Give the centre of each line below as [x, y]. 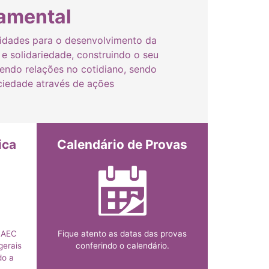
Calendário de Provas [122, 144]
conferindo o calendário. [122, 245]
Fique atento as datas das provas [122, 233]
